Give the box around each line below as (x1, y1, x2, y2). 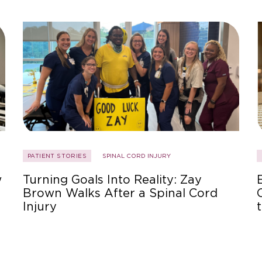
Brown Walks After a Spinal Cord (23, 186, 218, 201)
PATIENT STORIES (27, 152, 87, 160)
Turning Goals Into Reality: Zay (23, 173, 202, 187)
